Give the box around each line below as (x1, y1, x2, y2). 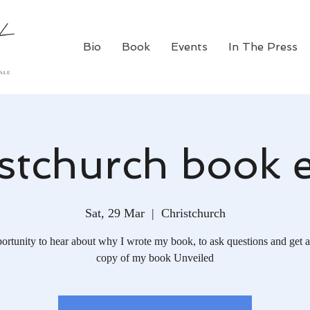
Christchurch (161, 206, 226, 220)
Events (170, 40, 208, 53)
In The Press (228, 40, 298, 53)
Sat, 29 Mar (84, 206, 145, 220)
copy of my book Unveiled (96, 252, 214, 264)
